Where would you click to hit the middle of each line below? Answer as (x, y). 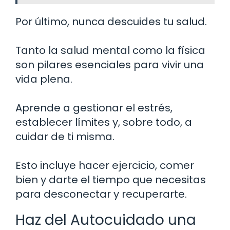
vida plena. (44, 79)
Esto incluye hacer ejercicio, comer (105, 165)
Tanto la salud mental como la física (110, 50)
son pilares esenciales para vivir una (110, 64)
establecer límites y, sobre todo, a (104, 122)
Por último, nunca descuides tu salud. (111, 21)
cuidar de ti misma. (65, 136)
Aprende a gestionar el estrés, (94, 108)
